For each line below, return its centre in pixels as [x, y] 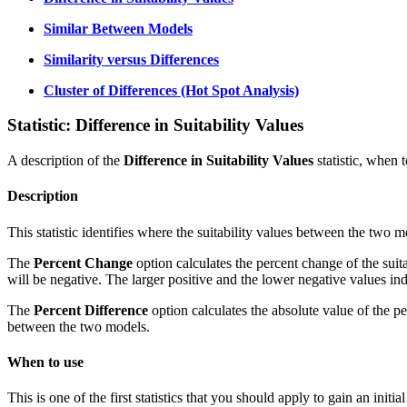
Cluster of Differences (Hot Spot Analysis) [171, 90]
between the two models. [79, 326]
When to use [45, 362]
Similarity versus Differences [131, 59]
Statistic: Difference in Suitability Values [155, 125]
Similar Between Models [118, 28]
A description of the [65, 160]
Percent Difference [91, 310]
